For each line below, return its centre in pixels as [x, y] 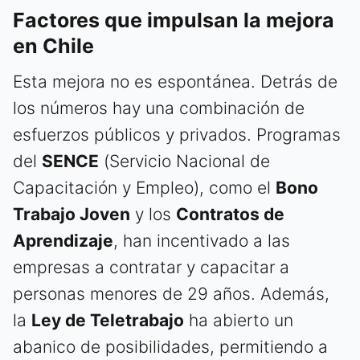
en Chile [53, 46]
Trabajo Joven [72, 215]
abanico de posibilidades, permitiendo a [170, 347]
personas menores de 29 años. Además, [171, 294]
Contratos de [230, 215]
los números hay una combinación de [159, 108]
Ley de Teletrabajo [108, 321]
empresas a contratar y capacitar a [151, 268]
